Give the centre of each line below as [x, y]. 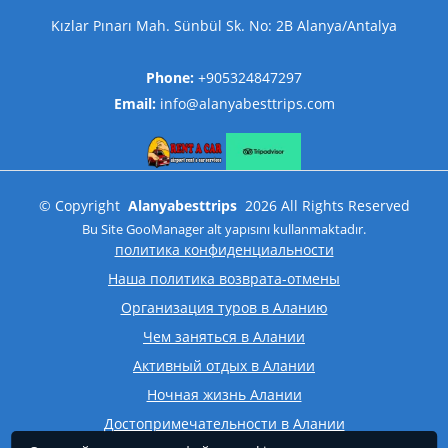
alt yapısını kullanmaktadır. [285, 229]
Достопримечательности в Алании [224, 424]
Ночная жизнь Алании [224, 395]
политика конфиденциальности [224, 250]
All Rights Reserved [345, 206]
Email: [134, 103]
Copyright [87, 206]
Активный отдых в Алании [224, 366]
